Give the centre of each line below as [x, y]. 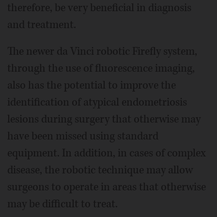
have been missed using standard [83, 136]
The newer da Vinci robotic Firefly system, [102, 52]
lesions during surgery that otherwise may [104, 119]
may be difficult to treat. [62, 204]
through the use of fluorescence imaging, [101, 69]
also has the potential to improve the [92, 85]
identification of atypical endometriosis [97, 102]
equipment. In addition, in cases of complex [107, 153]
